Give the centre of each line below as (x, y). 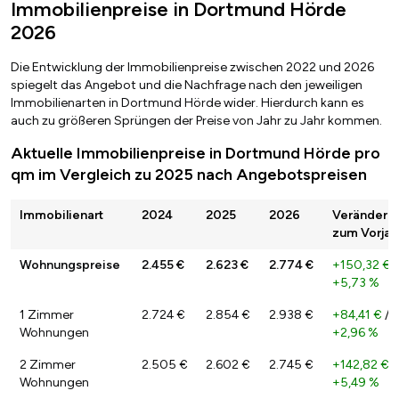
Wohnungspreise (70, 265)
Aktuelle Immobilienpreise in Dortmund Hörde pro (195, 154)
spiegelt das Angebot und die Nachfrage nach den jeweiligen (187, 85)
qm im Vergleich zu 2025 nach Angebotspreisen (189, 175)
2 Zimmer (48, 365)
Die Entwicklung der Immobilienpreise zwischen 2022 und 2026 (192, 68)
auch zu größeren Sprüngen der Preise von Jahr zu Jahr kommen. (196, 121)
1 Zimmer (47, 315)
